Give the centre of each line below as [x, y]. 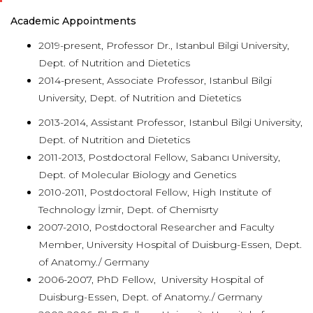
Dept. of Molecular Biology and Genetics [137, 175]
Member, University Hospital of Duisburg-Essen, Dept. [170, 245]
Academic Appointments [73, 21]
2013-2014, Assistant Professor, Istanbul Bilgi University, [170, 122]
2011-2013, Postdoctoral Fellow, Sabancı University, [159, 157]
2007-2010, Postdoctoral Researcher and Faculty [156, 227]
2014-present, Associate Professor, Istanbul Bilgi [155, 80]
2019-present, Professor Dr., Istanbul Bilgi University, [164, 45]
